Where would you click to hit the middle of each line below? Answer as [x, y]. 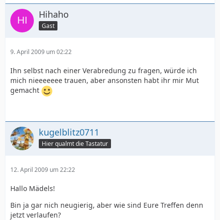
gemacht [26, 90]
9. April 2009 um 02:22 [41, 52]
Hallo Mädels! [33, 188]
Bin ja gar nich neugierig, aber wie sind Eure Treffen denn [107, 205]
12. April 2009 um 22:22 [43, 170]
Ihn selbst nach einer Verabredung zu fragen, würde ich [104, 70]
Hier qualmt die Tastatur [75, 143]
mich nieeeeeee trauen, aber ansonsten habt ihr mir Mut [105, 80]
